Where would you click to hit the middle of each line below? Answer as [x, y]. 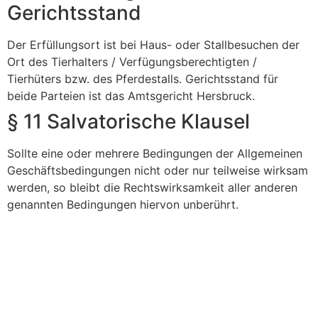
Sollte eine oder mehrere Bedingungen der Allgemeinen [155, 153]
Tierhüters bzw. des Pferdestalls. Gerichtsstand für [143, 79]
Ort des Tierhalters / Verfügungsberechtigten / [132, 62]
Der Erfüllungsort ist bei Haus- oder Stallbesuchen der [153, 45]
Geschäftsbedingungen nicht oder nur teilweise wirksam [158, 170]
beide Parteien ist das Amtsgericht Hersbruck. [131, 96]
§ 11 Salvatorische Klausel [128, 121]
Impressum [176, 271]
